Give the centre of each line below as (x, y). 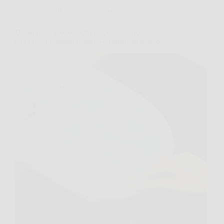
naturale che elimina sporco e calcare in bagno (87, 41)
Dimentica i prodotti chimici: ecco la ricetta (82, 32)
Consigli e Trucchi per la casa (81, 11)
